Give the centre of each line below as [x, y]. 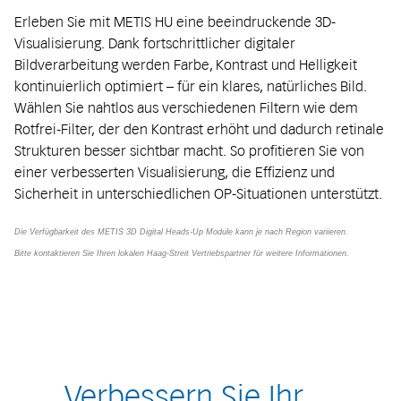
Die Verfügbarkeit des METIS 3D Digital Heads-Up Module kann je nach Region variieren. [184, 232]
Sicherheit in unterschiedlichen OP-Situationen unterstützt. [198, 194]
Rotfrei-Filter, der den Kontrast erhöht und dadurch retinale [199, 129]
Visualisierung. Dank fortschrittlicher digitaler [155, 43]
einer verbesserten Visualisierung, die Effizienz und [175, 172]
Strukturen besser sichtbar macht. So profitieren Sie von [189, 151]
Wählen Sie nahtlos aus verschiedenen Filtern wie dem [186, 108]
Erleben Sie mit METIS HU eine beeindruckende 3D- [175, 22]
